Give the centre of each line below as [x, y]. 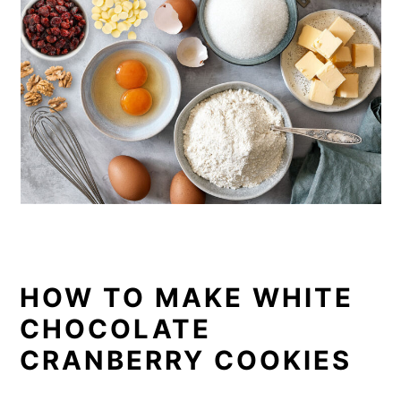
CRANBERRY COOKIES [186, 360]
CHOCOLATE [116, 329]
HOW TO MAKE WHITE [187, 298]
